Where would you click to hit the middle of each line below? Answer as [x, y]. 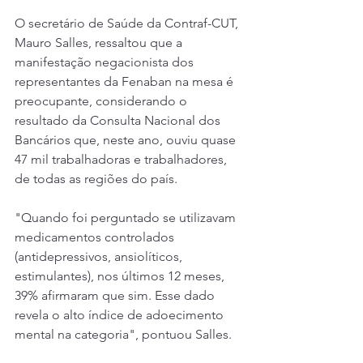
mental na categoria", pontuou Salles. [123, 335]
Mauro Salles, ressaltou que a [100, 43]
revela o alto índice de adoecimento [121, 315]
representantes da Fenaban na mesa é [126, 82]
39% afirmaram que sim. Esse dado [116, 296]
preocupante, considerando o [102, 101]
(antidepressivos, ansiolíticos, [100, 257]
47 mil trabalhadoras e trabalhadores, [122, 160]
